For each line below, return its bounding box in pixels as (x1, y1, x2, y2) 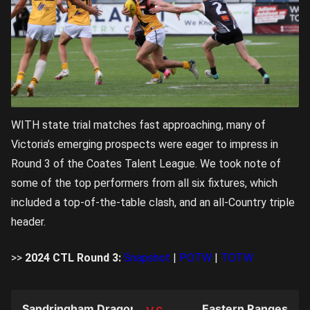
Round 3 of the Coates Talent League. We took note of (11, 157, 281, 171)
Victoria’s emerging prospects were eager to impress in (11, 138, 278, 152)
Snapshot (124, 251, 170, 265)
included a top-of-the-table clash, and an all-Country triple (11, 196, 295, 210)
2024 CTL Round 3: (25, 251, 121, 265)
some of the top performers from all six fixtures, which (11, 176, 277, 190)
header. (11, 215, 46, 229)
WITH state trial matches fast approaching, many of (11, 118, 266, 132)
